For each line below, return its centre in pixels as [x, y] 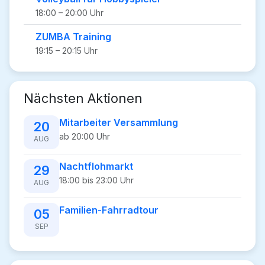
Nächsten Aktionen [83, 98]
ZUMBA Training [73, 37]
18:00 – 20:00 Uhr [70, 13]
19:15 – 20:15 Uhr [67, 51]
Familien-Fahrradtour [109, 210]
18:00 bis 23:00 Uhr [96, 180]
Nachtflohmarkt [96, 166]
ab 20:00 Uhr [85, 136]
